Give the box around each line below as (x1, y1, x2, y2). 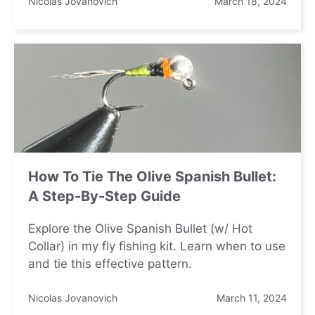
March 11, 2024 (217, 291, 287, 304)
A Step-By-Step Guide (28, 187, 181, 205)
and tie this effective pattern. (28, 256, 192, 271)
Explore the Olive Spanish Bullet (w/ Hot (28, 221, 252, 236)
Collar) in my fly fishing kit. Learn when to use (28, 238, 285, 253)
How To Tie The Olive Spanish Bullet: (28, 167, 276, 185)
